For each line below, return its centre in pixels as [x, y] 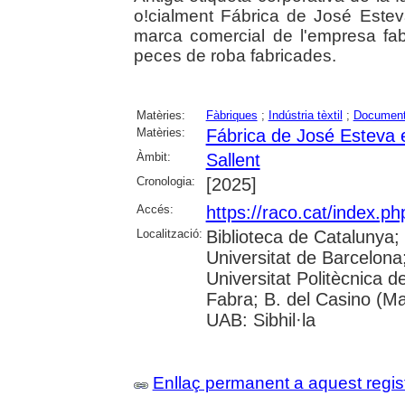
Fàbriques [231, 115]
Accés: [155, 209]
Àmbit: [153, 156]
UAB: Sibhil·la [260, 320]
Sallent [233, 160]
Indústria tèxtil [305, 115]
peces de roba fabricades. [235, 55]
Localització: [169, 233]
